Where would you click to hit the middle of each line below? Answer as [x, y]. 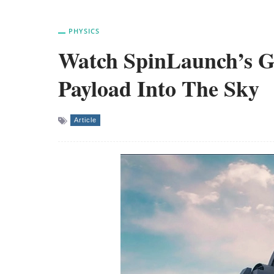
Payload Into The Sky [158, 88]
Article [85, 120]
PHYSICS [84, 31]
